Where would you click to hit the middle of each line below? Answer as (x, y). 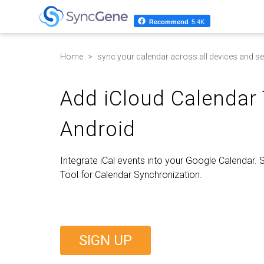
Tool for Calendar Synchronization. (131, 175)
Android (98, 129)
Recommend (169, 22)
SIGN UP (105, 240)
